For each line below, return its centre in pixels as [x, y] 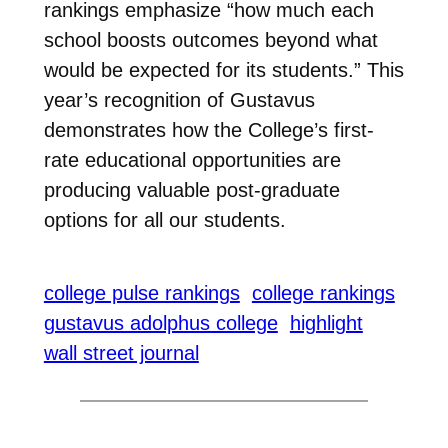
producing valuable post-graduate [191, 190]
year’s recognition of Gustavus [179, 100]
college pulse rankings [141, 292]
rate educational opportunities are [192, 160]
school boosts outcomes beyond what [210, 40]
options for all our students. [164, 220]
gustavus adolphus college [160, 322]
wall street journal [121, 352]
